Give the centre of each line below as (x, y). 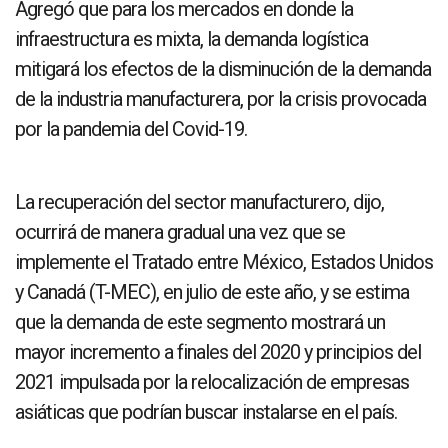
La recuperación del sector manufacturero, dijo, (199, 201)
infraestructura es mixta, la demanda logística (191, 38)
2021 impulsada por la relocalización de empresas (212, 381)
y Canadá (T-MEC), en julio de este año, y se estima (212, 291)
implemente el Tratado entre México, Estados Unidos (224, 261)
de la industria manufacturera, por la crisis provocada (220, 98)
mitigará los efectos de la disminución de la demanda (223, 68)
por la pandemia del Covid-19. (131, 128)
